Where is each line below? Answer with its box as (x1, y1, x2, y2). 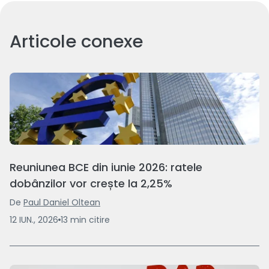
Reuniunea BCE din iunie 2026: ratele (10, 159, 202, 175)
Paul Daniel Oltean (23, 196, 100, 208)
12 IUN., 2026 (10, 213, 58, 226)
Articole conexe (10, 29, 143, 53)
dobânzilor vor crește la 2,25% (10, 175, 172, 191)
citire (89, 213, 110, 226)
